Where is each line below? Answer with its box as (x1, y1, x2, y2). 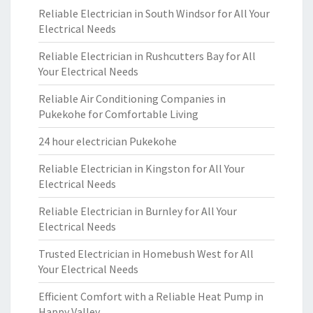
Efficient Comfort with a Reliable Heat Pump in (38, 289, 263, 303)
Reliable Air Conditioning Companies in (38, 92, 226, 105)
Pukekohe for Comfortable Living (38, 107, 198, 121)
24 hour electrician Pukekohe (38, 134, 177, 148)
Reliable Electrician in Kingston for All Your (38, 161, 245, 175)
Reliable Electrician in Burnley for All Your (38, 204, 237, 218)
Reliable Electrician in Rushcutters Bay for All (38, 49, 256, 63)
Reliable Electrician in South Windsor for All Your (38, 6, 270, 20)
